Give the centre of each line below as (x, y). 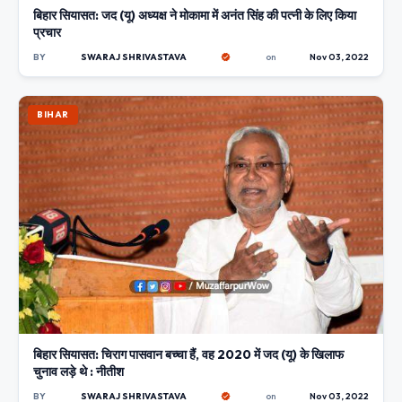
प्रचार (47, 32)
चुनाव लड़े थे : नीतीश (79, 372)
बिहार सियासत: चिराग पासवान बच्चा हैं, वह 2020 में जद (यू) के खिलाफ (188, 355)
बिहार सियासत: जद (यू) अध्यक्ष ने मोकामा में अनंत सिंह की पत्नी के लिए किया (195, 15)
